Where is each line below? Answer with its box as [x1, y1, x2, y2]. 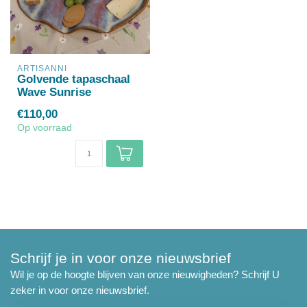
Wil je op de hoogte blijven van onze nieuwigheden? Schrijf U [10, 269, 280, 280]
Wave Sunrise [17, 86, 91, 98]
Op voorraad [17, 122, 72, 133]
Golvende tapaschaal [17, 73, 130, 85]
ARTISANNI [17, 64, 67, 73]
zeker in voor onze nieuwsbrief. [10, 284, 149, 296]
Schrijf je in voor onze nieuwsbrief [10, 250, 231, 266]
